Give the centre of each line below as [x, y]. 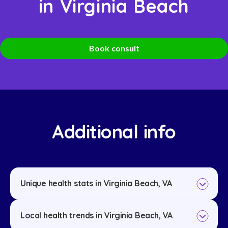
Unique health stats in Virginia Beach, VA [96, 183]
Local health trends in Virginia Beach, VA [96, 216]
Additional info [114, 132]
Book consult [114, 48]
